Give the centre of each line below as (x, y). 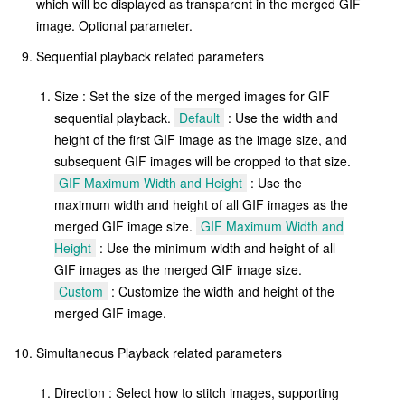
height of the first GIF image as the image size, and (201, 140)
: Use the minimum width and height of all (216, 248)
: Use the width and (281, 118)
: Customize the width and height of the (221, 292)
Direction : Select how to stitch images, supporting (197, 393)
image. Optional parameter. (114, 26)
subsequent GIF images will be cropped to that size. (202, 161)
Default (199, 118)
